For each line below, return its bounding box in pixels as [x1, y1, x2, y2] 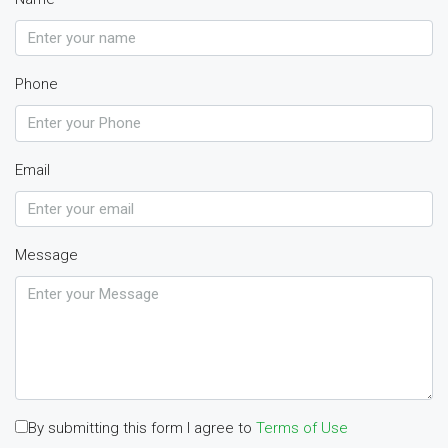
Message [15, 246, 78, 264]
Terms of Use [256, 419, 348, 437]
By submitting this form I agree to [28, 419, 256, 437]
